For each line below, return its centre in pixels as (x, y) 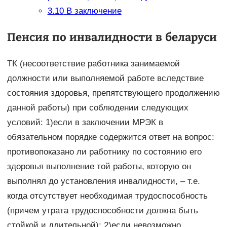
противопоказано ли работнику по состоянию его (104, 152)
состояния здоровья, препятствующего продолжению (113, 93)
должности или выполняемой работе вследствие (105, 79)
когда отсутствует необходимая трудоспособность (107, 196)
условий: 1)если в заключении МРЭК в (85, 123)
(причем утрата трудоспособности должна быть (102, 211)
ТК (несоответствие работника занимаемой (93, 64)
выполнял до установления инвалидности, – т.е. (103, 181)
